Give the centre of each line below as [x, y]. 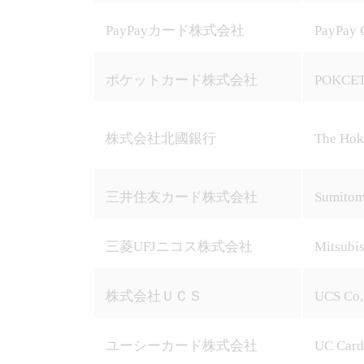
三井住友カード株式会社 [181, 197]
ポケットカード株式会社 [181, 80]
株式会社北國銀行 [160, 139]
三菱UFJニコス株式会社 [179, 247]
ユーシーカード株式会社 [181, 346]
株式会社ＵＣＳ [154, 296]
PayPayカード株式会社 [175, 30]
